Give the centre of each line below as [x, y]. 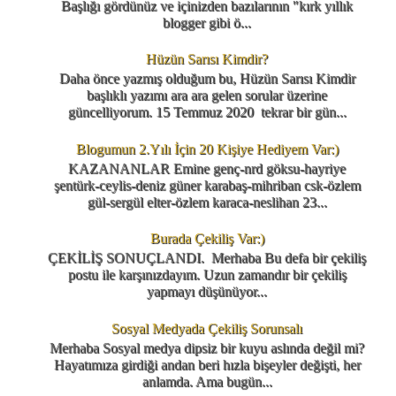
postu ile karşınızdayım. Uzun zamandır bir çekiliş [207, 275]
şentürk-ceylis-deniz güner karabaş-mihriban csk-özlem [207, 185]
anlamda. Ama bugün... [207, 381]
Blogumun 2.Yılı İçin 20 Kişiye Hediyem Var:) [207, 148]
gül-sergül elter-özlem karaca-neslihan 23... [207, 202]
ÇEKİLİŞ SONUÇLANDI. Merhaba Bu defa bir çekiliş [207, 258]
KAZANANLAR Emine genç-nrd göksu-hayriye [207, 168]
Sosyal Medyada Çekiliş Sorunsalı [207, 328]
